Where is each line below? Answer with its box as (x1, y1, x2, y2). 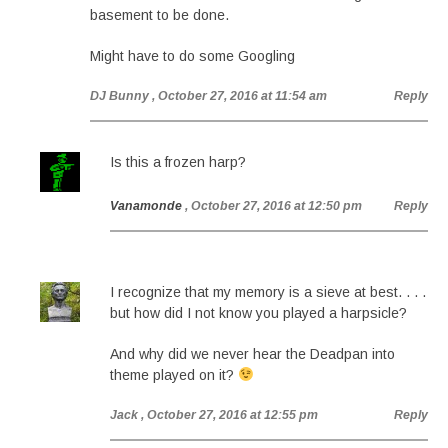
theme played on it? (110, 367, 238, 383)
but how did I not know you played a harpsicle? (110, 305, 407, 321)
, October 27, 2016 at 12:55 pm (141, 408, 318, 422)
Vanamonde (110, 199, 182, 213)
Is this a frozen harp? (110, 154, 246, 170)
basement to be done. (90, 7, 229, 23)
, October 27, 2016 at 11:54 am (152, 89, 327, 103)
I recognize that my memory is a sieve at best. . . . (110, 284, 426, 300)
